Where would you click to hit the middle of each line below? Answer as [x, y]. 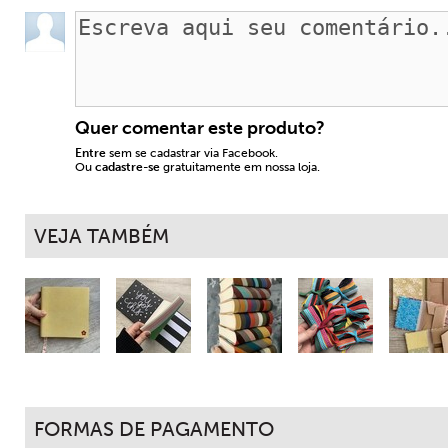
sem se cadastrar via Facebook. [192, 153]
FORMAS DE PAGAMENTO [154, 429]
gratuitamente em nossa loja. [240, 167]
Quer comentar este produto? [200, 128]
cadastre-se [127, 167]
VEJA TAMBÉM [101, 236]
